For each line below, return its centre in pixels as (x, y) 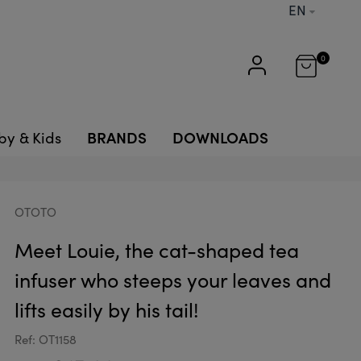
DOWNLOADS (220, 137)
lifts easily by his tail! (106, 309)
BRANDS (117, 137)
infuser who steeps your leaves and (172, 280)
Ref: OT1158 (45, 339)
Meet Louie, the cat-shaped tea (156, 250)
